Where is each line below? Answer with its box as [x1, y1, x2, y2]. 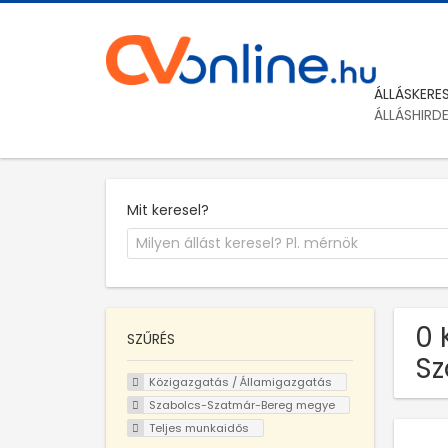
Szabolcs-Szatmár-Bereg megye [148, 396, 335, 413]
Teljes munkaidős [148, 419, 249, 436]
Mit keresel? [127, 199, 209, 220]
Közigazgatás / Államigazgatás [148, 374, 332, 391]
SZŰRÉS [127, 329, 175, 350]
